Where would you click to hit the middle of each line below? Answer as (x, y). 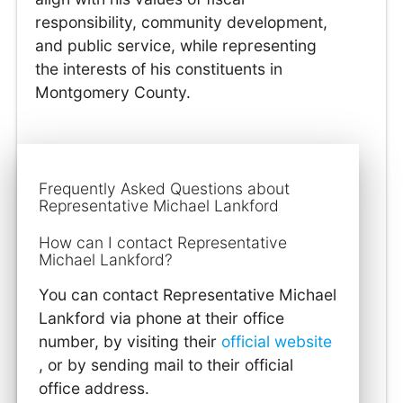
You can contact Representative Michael (188, 295)
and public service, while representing (176, 45)
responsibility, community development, (182, 22)
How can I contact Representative (163, 242)
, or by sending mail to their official (166, 365)
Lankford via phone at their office (162, 318)
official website (277, 342)
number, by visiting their (130, 342)
